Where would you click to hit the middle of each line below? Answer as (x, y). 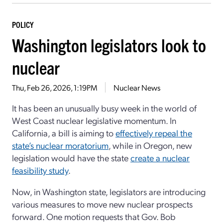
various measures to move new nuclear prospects (102, 204)
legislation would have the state (71, 158)
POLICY (23, 25)
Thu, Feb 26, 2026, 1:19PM (55, 88)
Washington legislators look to (109, 45)
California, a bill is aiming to (64, 133)
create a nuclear (160, 158)
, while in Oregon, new (150, 145)
